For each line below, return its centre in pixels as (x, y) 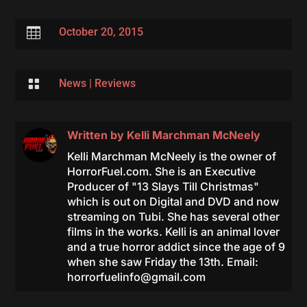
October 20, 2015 (101, 32)
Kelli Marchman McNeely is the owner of (171, 156)
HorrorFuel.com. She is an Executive (161, 171)
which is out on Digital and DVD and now (173, 201)
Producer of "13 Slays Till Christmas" (163, 186)
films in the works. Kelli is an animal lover (173, 232)
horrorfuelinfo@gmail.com (136, 277)
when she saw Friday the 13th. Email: (162, 262)
